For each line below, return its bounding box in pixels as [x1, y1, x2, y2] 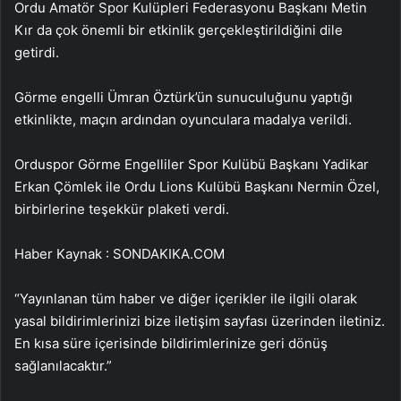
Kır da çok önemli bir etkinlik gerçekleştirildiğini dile [14, 21, 343, 38]
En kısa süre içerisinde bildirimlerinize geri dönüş [14, 334, 328, 352]
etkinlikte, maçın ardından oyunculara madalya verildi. [14, 110, 352, 128]
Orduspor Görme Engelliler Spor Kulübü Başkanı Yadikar [14, 155, 369, 173]
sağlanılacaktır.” [14, 356, 112, 374]
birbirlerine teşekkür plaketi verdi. [14, 200, 229, 218]
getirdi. [14, 43, 59, 61]
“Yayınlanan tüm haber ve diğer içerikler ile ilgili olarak [14, 289, 357, 307]
